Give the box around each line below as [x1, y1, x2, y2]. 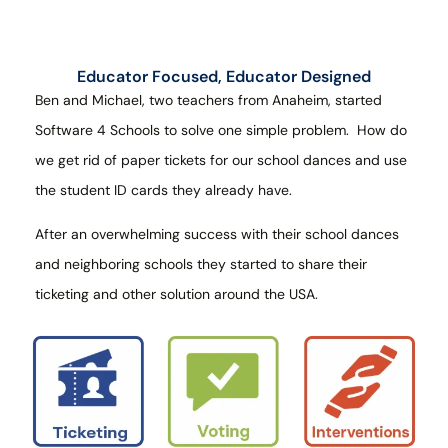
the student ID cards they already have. [35, 180, 300, 199]
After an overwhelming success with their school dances [35, 224, 399, 243]
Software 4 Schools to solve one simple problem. [35, 120, 357, 139]
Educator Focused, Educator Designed [77, 65, 371, 87]
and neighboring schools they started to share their [35, 254, 367, 273]
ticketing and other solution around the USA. [35, 284, 322, 303]
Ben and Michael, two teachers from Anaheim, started [35, 90, 382, 109]
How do [357, 120, 407, 139]
